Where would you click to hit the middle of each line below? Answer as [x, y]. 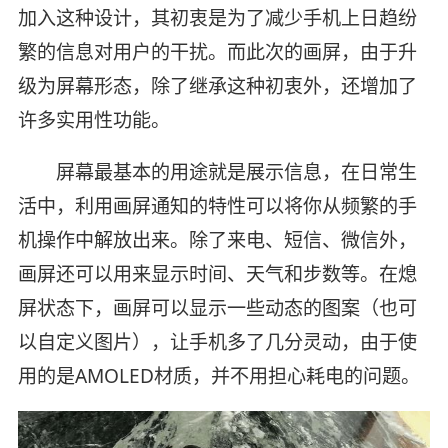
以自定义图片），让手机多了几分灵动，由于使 [217, 342]
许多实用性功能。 [93, 120]
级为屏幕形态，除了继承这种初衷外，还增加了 [217, 86]
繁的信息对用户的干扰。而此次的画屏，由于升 [217, 52]
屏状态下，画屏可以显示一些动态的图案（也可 [217, 308]
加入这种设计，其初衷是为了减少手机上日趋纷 [217, 18]
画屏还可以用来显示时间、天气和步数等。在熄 [217, 274]
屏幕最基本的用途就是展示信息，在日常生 [217, 172]
